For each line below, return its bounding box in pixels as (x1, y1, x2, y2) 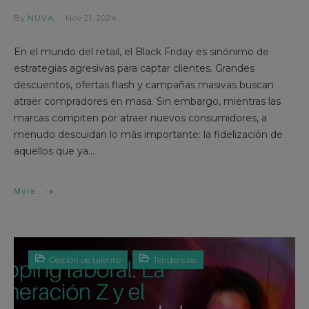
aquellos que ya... (14, 145, 94, 158)
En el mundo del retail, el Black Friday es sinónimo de (14, 46, 269, 59)
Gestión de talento (49, 255, 121, 266)
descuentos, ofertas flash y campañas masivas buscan (14, 79, 274, 92)
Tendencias (153, 255, 197, 266)
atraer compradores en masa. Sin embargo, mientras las (14, 95, 281, 108)
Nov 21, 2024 (66, 13, 117, 23)
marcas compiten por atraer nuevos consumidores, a (14, 112, 267, 125)
